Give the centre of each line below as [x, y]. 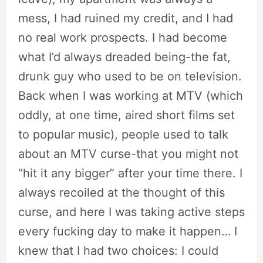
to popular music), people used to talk [123, 134]
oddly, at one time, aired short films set [126, 115]
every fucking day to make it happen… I [127, 231]
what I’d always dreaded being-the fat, [124, 57]
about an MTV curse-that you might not [128, 154]
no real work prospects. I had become [122, 37]
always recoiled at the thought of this [121, 192]
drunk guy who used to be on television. [130, 76]
